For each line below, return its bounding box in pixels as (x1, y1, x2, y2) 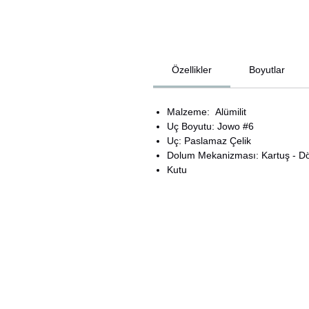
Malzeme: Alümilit (167, 106, 246, 118)
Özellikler (172, 64, 212, 76)
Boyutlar (249, 64, 285, 76)
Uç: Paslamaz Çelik (167, 135, 251, 147)
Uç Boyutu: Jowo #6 (167, 121, 254, 132)
